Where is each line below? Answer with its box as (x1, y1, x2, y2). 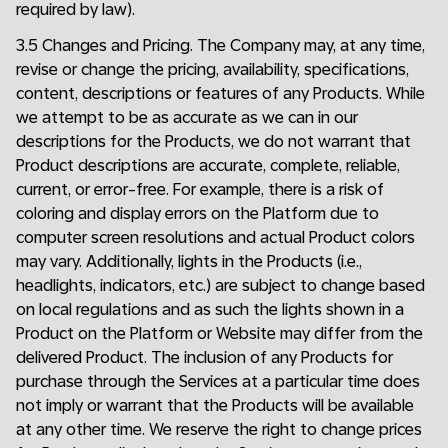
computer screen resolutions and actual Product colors (16, 228, 415, 247)
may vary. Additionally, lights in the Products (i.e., (16, 252, 362, 271)
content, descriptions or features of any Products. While (16, 84, 425, 103)
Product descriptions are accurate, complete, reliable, (16, 156, 400, 175)
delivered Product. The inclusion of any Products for (16, 348, 393, 367)
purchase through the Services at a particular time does (16, 372, 420, 391)
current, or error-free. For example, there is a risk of (16, 180, 384, 199)
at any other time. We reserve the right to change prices (16, 420, 422, 439)
